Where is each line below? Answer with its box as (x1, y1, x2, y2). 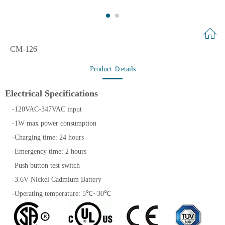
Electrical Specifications (5, 88, 98, 98)
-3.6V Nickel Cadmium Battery (5, 176, 103, 183)
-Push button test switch (5, 162, 80, 169)
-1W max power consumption (5, 120, 98, 127)
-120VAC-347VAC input (5, 105, 84, 113)
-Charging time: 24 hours (5, 134, 84, 141)
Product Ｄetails (89, 65, 136, 73)
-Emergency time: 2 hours (5, 148, 88, 155)
